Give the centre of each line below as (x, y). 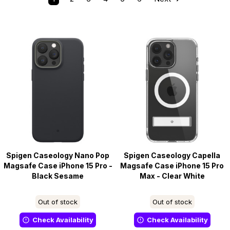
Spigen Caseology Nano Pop (58, 155)
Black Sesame (58, 176)
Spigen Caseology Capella (172, 155)
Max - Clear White (172, 176)
